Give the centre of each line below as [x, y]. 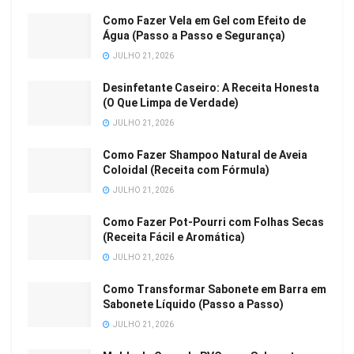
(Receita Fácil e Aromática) [174, 237]
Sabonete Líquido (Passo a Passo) [193, 304]
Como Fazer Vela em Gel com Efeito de [204, 20]
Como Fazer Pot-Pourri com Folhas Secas [213, 222]
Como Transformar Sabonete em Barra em [215, 289]
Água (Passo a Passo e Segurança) [194, 35]
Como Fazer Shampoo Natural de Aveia [205, 154]
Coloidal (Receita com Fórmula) [186, 169]
